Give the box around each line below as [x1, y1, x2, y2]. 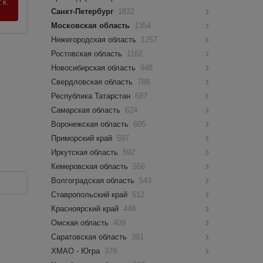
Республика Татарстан [51, 92, 133, 100]
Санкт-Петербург [51, 7, 116, 16]
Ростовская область [51, 49, 125, 58]
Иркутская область [51, 148, 121, 157]
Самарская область [51, 106, 123, 114]
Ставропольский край [51, 190, 130, 199]
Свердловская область [51, 77, 136, 86]
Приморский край [51, 134, 115, 143]
